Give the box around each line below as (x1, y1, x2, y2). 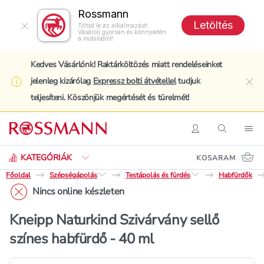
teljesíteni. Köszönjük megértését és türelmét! (31, 92, 190, 103)
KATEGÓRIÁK (21, 151, 72, 163)
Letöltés (193, 19, 233, 31)
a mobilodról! (78, 35, 114, 42)
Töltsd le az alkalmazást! (78, 22, 148, 29)
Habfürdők (219, 170, 252, 180)
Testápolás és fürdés (126, 170, 190, 180)
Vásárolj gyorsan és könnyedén (78, 28, 166, 35)
